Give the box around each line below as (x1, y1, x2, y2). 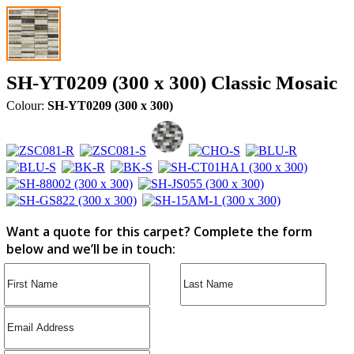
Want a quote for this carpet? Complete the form (6, 222, 312, 240)
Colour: (6, 98, 47, 112)
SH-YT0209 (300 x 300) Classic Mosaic (6, 71, 337, 93)
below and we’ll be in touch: (6, 239, 175, 258)
